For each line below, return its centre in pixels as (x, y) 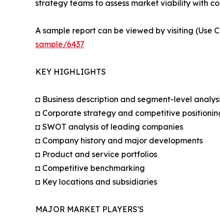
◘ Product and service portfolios (96, 154)
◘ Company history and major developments (119, 141)
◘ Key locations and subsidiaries (96, 182)
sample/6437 (60, 44)
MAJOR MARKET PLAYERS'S (90, 209)
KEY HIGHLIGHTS (71, 72)
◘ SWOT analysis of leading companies (109, 127)
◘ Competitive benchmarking (90, 168)
